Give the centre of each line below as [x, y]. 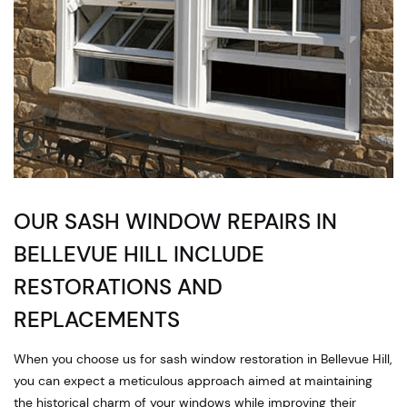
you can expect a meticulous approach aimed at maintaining [193, 381]
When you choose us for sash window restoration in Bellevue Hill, [203, 359]
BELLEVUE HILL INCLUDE [139, 254]
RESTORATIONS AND [118, 287]
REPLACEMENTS [97, 320]
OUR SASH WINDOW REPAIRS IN [175, 222]
